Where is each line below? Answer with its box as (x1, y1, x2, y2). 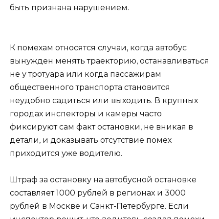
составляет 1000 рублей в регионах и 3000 (10, 188, 186, 198)
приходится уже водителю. (10, 148, 122, 158)
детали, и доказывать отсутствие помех (10, 135, 172, 145)
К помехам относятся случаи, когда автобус (10, 43, 187, 52)
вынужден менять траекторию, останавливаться (10, 56, 209, 66)
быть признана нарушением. (10, 3, 129, 13)
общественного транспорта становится (10, 82, 170, 92)
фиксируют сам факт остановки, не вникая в (10, 122, 193, 131)
